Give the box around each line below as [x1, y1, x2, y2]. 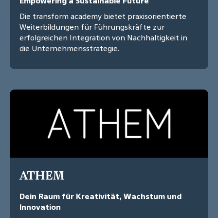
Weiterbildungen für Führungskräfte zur [19, 21, 164, 33]
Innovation [19, 201, 61, 213]
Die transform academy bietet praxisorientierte [19, 11, 186, 22]
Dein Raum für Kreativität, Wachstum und [19, 191, 182, 202]
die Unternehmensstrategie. [19, 43, 120, 54]
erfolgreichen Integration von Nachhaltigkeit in [19, 32, 187, 43]
